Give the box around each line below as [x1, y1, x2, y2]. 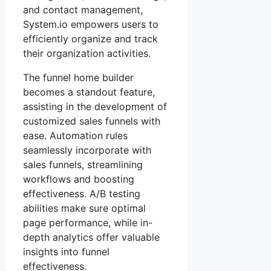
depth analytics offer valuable [23, 231, 160, 244]
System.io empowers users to [23, 18, 158, 31]
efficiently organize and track [23, 33, 158, 45]
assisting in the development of [23, 100, 167, 113]
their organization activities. [23, 47, 151, 60]
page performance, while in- [23, 217, 152, 229]
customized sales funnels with [23, 115, 160, 128]
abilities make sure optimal [23, 202, 146, 215]
